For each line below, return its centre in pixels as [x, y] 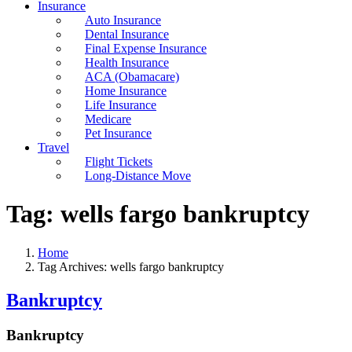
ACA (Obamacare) [132, 77]
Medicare [108, 119]
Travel [53, 147]
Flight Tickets [119, 161]
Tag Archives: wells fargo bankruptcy [131, 266]
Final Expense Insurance [146, 48]
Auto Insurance [123, 20]
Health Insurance [127, 62]
